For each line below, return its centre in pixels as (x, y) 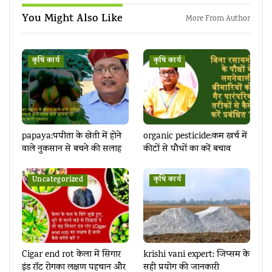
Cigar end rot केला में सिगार (71, 255)
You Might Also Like (72, 20)
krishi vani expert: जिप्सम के (196, 255)
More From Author (218, 19)
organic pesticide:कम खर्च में (195, 136)
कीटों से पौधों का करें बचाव (187, 149)
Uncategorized (58, 180)
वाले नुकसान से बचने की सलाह (72, 149)
